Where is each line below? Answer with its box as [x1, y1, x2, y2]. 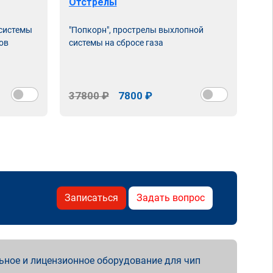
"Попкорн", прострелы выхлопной [68, 25, 204, 35]
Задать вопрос [136, 192, 205, 204]
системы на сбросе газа [68, 38, 163, 48]
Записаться [65, 192, 118, 204]
